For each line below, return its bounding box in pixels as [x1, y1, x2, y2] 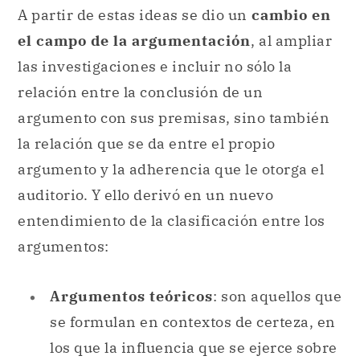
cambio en [247, 6, 331, 25]
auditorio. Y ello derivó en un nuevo [18, 186, 273, 205]
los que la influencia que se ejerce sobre [50, 337, 337, 357]
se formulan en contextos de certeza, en [50, 312, 336, 331]
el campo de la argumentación [18, 31, 251, 51]
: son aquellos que [213, 286, 342, 305]
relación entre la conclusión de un [18, 83, 263, 102]
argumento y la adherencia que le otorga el [18, 160, 324, 179]
